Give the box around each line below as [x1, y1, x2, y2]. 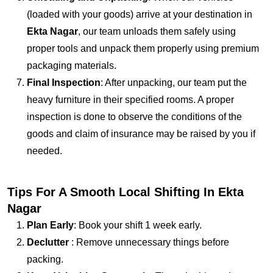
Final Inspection [27, 77, 101, 88]
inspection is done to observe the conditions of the [27, 111, 242, 122]
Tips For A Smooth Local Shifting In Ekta [7, 185, 244, 199]
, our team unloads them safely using [78, 26, 236, 37]
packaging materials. [27, 60, 116, 71]
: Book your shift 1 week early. [74, 219, 202, 230]
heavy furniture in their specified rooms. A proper [27, 94, 234, 105]
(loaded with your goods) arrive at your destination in [27, 9, 252, 19]
